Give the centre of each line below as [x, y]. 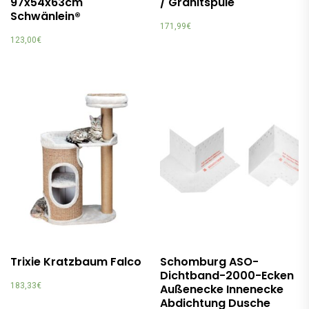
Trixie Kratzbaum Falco [76, 261]
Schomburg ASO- [210, 261]
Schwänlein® [46, 16]
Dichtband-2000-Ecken [227, 275]
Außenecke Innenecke [222, 289]
